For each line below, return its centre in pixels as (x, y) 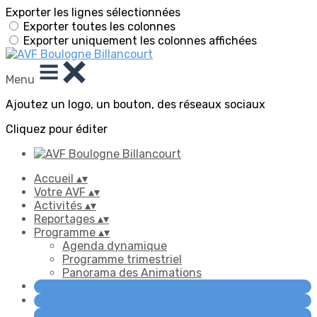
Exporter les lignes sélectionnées (93, 12)
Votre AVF (61, 192)
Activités (59, 206)
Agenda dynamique (115, 246)
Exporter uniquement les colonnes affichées (140, 41)
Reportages (66, 219)
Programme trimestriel (122, 259)
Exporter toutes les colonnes (99, 27)
